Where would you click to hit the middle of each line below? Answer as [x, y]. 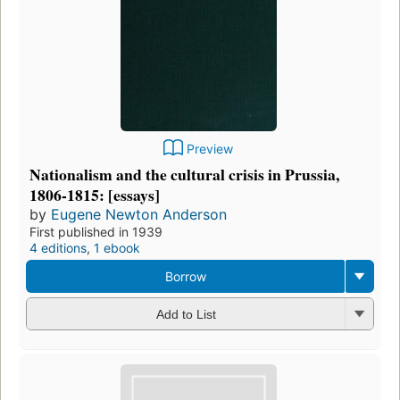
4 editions [58, 247]
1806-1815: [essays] [95, 194]
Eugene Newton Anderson [139, 214]
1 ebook [117, 247]
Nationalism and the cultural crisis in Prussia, [184, 174]
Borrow [185, 276]
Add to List [186, 315]
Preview [210, 148]
